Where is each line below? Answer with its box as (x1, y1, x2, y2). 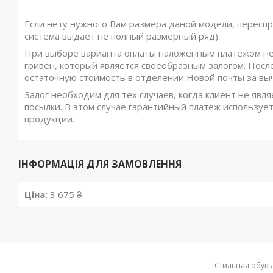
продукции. (24, 113, 74, 125)
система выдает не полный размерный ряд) (24, 30, 218, 42)
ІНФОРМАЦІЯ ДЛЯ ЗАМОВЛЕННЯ (18, 157, 182, 171)
